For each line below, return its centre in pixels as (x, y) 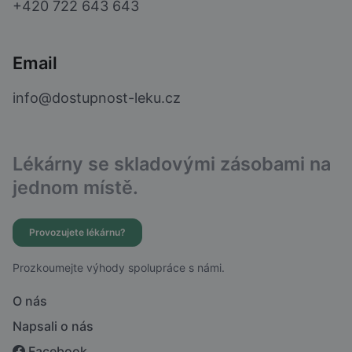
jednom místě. (75, 188)
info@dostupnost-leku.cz (97, 98)
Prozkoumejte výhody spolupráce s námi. (119, 268)
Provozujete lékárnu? (77, 233)
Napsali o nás (53, 326)
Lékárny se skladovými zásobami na (172, 164)
